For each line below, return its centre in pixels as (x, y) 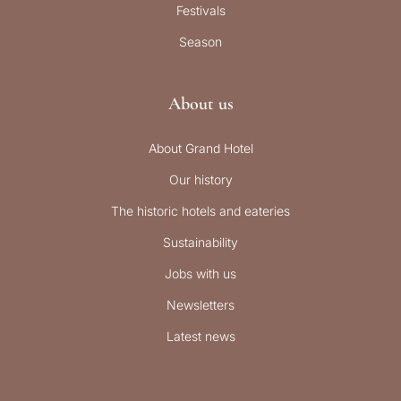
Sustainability (200, 243)
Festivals (200, 11)
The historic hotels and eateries (200, 211)
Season (200, 42)
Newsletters (200, 305)
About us (200, 104)
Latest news (200, 337)
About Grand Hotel (200, 149)
